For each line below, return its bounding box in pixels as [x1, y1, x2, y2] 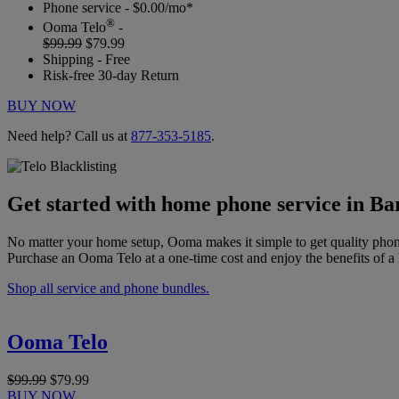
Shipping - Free [43, 52, 130, 68]
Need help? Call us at [7, 128, 131, 144]
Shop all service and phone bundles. [7, 280, 209, 296]
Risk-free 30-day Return [43, 68, 179, 84]
